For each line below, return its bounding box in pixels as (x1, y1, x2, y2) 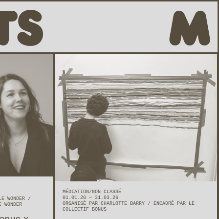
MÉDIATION (63, 189, 89, 195)
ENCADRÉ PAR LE (153, 201, 195, 207)
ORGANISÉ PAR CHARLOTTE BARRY (63, 201, 148, 207)
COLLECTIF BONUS (63, 207, 107, 213)
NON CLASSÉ (92, 189, 121, 195)
